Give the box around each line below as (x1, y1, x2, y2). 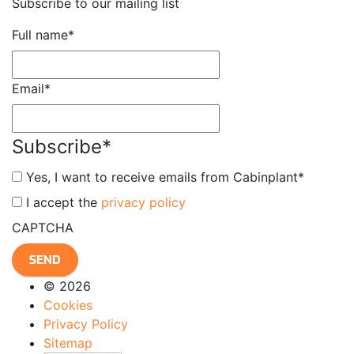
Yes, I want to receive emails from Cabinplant (26, 169, 298, 185)
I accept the (26, 194, 101, 210)
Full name (12, 27, 68, 43)
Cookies (43, 297, 92, 313)
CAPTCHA (12, 220, 73, 235)
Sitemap (43, 335, 92, 351)
